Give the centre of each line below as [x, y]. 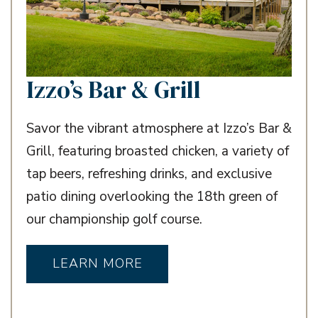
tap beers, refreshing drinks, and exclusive [149, 174]
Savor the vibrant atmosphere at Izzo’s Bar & [159, 128]
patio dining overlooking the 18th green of [152, 196]
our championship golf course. [114, 219]
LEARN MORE [97, 264]
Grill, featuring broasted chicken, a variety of [158, 151]
